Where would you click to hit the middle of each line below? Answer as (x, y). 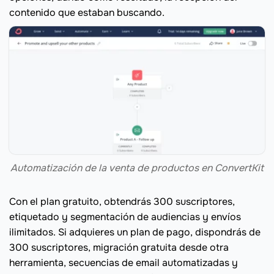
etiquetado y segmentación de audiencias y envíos (125, 217)
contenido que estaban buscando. (87, 13)
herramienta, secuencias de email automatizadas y (124, 263)
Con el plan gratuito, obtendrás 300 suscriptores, (122, 202)
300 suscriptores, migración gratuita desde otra (119, 248)
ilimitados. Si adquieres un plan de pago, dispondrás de (135, 232)
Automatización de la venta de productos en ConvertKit (137, 168)
